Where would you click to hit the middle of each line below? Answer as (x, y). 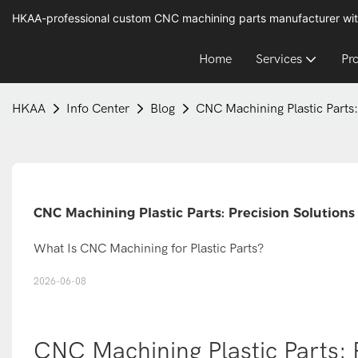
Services (279, 59)
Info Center (98, 109)
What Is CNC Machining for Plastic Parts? (148, 248)
